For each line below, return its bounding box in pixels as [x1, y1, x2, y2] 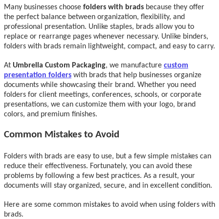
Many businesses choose [4, 3, 83, 11]
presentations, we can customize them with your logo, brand [4, 100, 196, 109]
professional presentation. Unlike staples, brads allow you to [4, 22, 194, 31]
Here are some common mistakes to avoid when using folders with [4, 200, 215, 209]
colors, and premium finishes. [4, 110, 97, 118]
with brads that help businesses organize [73, 71, 201, 79]
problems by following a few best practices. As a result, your [4, 172, 195, 180]
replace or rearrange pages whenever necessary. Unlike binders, [4, 32, 208, 41]
